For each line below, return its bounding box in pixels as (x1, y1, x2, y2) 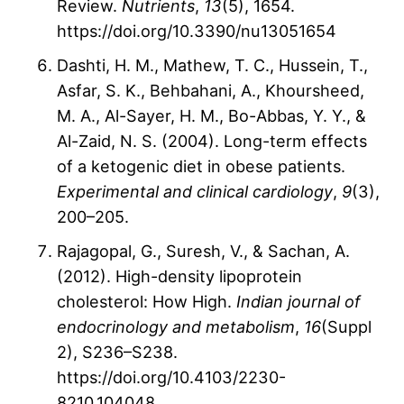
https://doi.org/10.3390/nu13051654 (57, 21, 336, 41)
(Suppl (321, 317, 372, 337)
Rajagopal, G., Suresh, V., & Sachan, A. (57, 241, 350, 262)
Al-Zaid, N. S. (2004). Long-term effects (57, 131, 367, 151)
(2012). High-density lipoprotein (57, 266, 302, 287)
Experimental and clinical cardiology (57, 181, 333, 202)
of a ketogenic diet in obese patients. (57, 156, 345, 177)
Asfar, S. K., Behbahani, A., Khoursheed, (57, 80, 364, 101)
